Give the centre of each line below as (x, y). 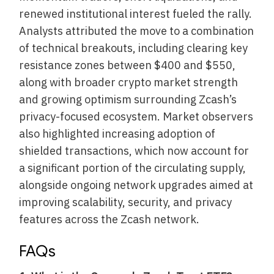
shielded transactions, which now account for (134, 151)
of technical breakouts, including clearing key (134, 48)
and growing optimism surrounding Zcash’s (128, 99)
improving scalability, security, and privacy (126, 202)
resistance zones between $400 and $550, (128, 65)
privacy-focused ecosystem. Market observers (136, 117)
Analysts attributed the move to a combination (137, 31)
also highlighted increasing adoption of (117, 134)
